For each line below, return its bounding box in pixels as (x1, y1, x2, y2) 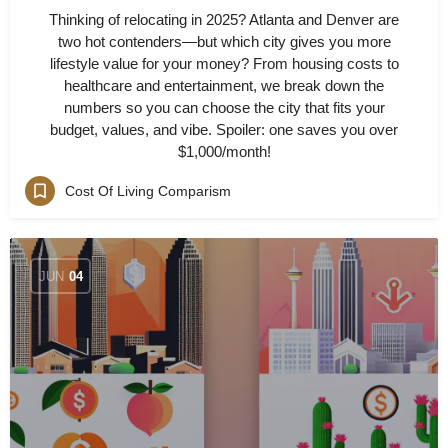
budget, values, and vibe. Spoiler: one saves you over (50, 121, 398, 138)
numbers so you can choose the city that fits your (63, 99, 385, 116)
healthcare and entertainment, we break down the (64, 77, 384, 94)
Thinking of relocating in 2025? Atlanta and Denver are (49, 11, 399, 28)
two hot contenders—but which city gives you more (57, 33, 391, 50)
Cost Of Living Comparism (65, 182, 231, 199)
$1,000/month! (177, 143, 271, 160)
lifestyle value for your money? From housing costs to (49, 55, 399, 72)
